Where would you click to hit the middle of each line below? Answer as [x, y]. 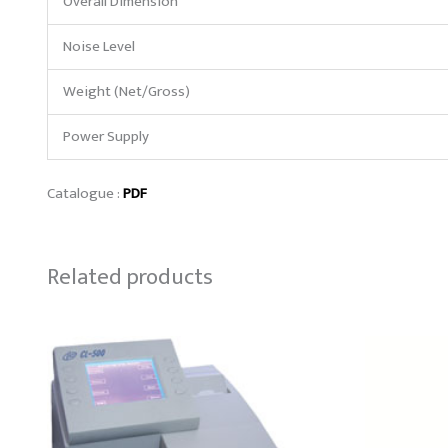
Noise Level [99, 46]
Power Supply [106, 136]
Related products [130, 278]
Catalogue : [85, 194]
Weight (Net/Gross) [126, 91]
